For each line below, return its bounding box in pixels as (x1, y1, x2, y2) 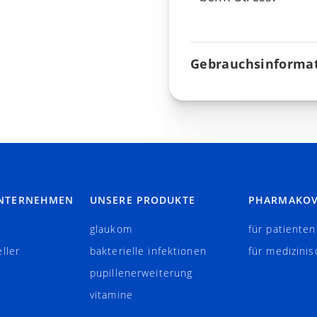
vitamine (90, 288, 133, 301)
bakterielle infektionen (90, 244, 207, 258)
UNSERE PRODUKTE (90, 193, 195, 207)
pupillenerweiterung (90, 266, 193, 279)
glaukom (90, 222, 132, 236)
